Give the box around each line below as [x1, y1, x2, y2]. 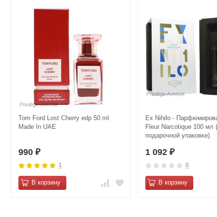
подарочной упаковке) [145, 132, 210, 139]
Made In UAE [18, 123, 56, 131]
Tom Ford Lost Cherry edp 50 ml [18, 114, 109, 122]
